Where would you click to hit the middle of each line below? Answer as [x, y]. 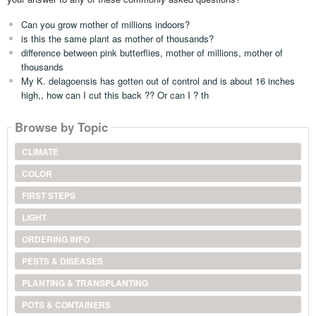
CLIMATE [40, 151]
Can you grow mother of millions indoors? [105, 24]
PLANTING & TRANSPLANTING [85, 282]
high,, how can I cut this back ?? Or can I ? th [115, 95]
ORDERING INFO [55, 239]
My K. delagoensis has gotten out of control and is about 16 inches [158, 80]
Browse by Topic [61, 127]
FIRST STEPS [48, 195]
